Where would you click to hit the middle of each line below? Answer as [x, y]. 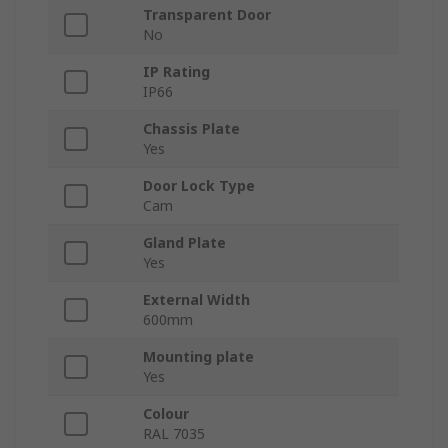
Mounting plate [198, 357]
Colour [166, 414]
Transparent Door [207, 15]
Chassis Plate [191, 129]
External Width [196, 300]
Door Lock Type [199, 186]
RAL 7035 [174, 434]
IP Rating [176, 72]
